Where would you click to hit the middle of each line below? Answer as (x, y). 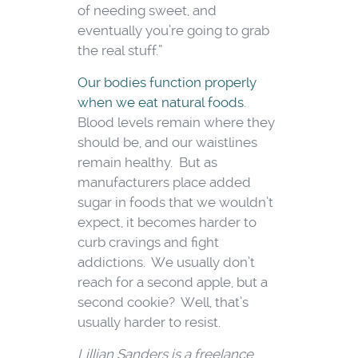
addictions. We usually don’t (166, 263)
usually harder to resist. (149, 322)
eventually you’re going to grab (173, 31)
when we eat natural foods (160, 103)
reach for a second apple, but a (172, 282)
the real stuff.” (120, 51)
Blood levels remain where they (176, 123)
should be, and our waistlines (167, 143)
